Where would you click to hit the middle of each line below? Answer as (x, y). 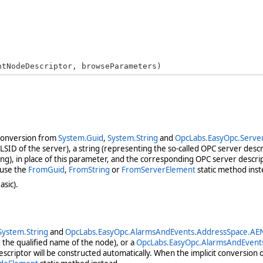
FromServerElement (158, 169)
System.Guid (80, 138)
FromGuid (46, 169)
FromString (89, 169)
